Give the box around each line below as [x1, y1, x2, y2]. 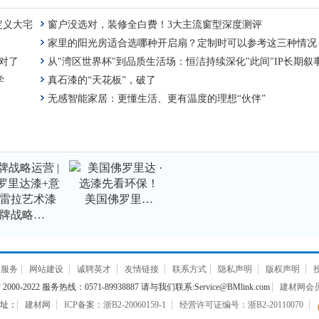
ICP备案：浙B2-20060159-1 [63, 300, 166, 310]
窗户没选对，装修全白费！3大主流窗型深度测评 [48, 19, 262, 30]
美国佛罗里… [85, 193, 153, 205]
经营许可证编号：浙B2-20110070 [179, 300, 303, 310]
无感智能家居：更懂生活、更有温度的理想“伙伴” [48, 93, 266, 104]
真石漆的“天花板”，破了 [48, 75, 156, 85]
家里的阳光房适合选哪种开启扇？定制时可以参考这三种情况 [48, 38, 317, 48]
